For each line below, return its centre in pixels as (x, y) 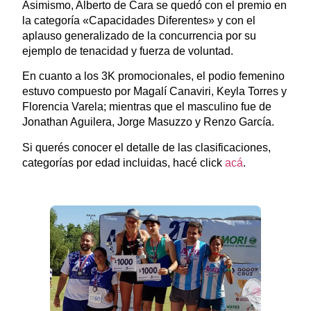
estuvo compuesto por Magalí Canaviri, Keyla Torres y (154, 92)
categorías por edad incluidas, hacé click (123, 162)
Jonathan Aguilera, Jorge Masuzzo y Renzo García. (148, 122)
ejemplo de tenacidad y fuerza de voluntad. (127, 51)
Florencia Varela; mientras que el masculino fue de (146, 107)
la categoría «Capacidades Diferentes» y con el (138, 20)
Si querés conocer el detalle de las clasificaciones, (146, 147)
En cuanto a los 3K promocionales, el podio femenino (153, 76)
